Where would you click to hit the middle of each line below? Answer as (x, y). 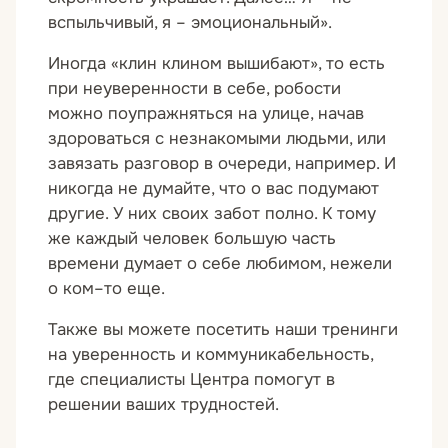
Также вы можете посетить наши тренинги (223, 329)
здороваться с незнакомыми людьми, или (217, 138)
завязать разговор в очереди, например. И (222, 163)
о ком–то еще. (106, 288)
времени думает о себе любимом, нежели (220, 263)
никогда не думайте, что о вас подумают (213, 188)
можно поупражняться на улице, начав (206, 113)
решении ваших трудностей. (163, 404)
